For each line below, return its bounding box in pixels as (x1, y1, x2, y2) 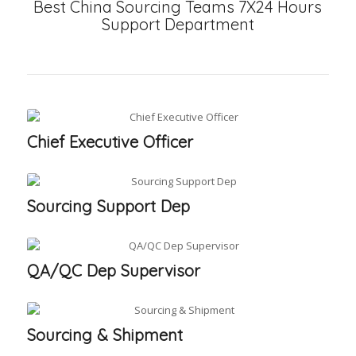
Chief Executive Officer (26, 131, 193, 152)
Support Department (101, 14, 254, 34)
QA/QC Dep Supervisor (26, 260, 200, 281)
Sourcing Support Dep (26, 195, 190, 216)
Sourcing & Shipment (26, 324, 183, 345)
